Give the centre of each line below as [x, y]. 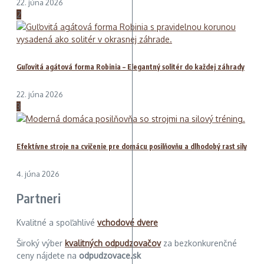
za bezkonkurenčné [199, 243]
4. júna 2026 [38, 174]
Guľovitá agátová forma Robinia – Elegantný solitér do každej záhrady [131, 67]
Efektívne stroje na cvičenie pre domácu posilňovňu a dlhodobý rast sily [132, 146]
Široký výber [41, 243]
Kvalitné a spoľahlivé [57, 223]
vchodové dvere [128, 223]
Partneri [39, 198]
